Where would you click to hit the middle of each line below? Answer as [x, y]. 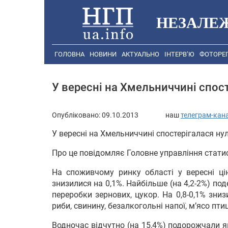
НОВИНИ [103, 54]
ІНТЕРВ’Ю [179, 54]
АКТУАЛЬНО [140, 54]
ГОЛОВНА [69, 54]
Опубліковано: [77, 115]
